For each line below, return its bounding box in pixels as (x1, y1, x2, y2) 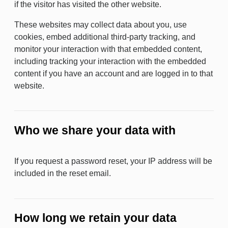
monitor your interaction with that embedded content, (14, 44, 202, 53)
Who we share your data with (14, 123, 176, 137)
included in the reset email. (14, 169, 111, 178)
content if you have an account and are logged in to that (14, 69, 213, 78)
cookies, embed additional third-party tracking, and (14, 32, 195, 41)
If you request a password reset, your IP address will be (14, 157, 212, 165)
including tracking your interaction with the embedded (14, 56, 206, 66)
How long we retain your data (14, 211, 177, 224)
